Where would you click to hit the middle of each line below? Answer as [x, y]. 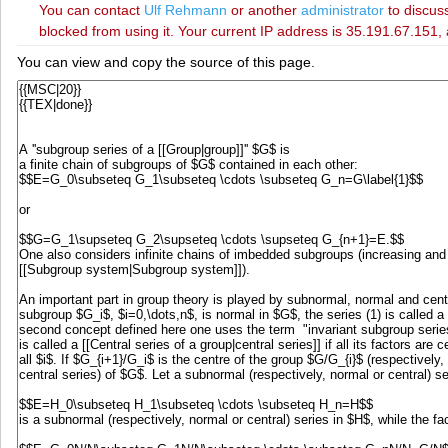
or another [263, 10]
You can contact [91, 10]
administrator [342, 10]
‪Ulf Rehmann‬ [185, 10]
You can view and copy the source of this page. [166, 61]
